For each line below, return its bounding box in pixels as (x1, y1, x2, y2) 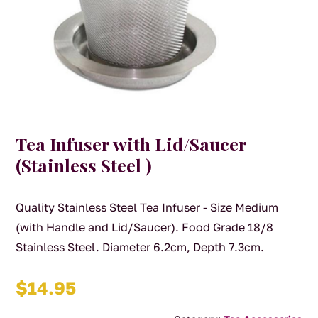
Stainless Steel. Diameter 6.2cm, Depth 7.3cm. (16, 240, 265, 255)
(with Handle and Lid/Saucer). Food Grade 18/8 (16, 220, 274, 235)
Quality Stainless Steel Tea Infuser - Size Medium (16, 200, 279, 215)
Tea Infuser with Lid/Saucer (16, 132, 247, 156)
